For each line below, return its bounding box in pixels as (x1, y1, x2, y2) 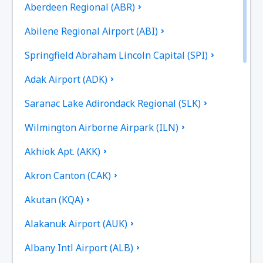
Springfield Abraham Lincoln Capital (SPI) (25, 48, 208, 62)
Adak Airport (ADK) (25, 72, 108, 86)
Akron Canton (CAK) (25, 168, 112, 182)
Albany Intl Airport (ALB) (25, 241, 134, 254)
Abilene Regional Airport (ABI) (25, 24, 159, 38)
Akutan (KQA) (25, 193, 84, 206)
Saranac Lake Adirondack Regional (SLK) (25, 96, 201, 110)
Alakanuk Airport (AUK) (25, 217, 128, 230)
